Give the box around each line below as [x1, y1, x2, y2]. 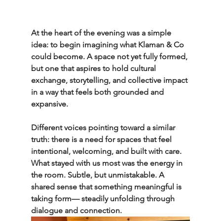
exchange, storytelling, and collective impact [31, 75, 189, 85]
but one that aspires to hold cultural [31, 64, 158, 74]
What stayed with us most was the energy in [31, 158, 184, 168]
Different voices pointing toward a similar [31, 123, 177, 133]
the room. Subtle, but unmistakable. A [31, 170, 166, 180]
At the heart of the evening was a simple [31, 28, 173, 38]
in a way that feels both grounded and [31, 87, 166, 97]
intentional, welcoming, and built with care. [31, 147, 182, 156]
